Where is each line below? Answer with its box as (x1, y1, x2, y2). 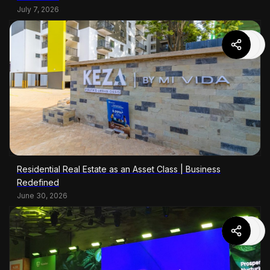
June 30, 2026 (17, 190, 67, 200)
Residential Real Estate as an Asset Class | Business (17, 163, 221, 174)
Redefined (17, 177, 59, 187)
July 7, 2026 (17, 4, 59, 14)
